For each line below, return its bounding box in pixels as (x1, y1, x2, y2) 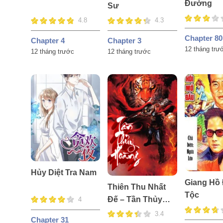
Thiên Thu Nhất (108, 182, 166, 191)
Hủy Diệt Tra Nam (31, 168, 97, 177)
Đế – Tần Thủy (108, 195, 163, 204)
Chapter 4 (31, 36, 65, 45)
